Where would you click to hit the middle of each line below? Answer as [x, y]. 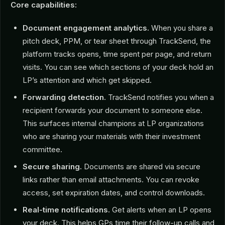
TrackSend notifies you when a [160, 97]
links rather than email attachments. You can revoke [111, 180]
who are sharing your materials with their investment [111, 137]
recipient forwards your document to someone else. [113, 110]
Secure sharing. [52, 167]
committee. [42, 150]
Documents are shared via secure [141, 167]
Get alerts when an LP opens [161, 210]
